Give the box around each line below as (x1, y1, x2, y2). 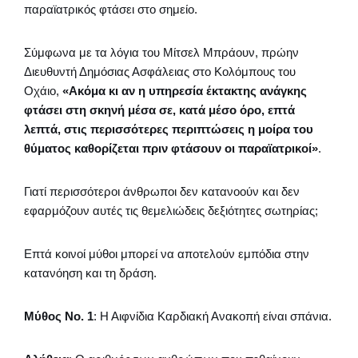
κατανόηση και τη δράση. (24, 265, 157, 280)
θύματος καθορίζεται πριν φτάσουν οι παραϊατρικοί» (24, 141, 318, 155)
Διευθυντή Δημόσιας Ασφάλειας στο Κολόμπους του (24, 64, 296, 78)
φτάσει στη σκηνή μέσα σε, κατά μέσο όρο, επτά (24, 102, 295, 117)
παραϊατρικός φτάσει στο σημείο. (24, 2, 197, 16)
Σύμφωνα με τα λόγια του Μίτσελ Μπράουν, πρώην (24, 45, 299, 59)
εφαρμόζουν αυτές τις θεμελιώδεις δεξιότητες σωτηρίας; (24, 203, 318, 217)
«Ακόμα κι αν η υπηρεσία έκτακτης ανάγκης (62, 83, 307, 97)
